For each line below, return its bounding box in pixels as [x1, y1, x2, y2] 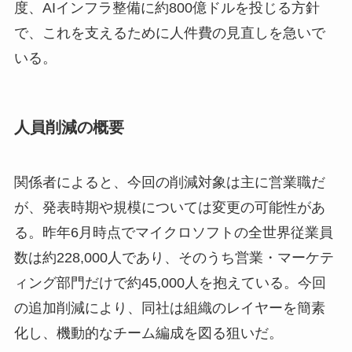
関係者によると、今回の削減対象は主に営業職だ [13, 174, 325, 190]
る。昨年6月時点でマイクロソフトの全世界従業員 [13, 224, 333, 240]
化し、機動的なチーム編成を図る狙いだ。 [13, 324, 283, 341]
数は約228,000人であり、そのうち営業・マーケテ [13, 249, 334, 266]
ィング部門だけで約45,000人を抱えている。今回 [13, 274, 326, 291]
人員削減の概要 [13, 119, 124, 137]
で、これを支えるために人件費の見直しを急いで [13, 24, 325, 41]
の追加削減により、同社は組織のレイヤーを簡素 [13, 299, 325, 316]
